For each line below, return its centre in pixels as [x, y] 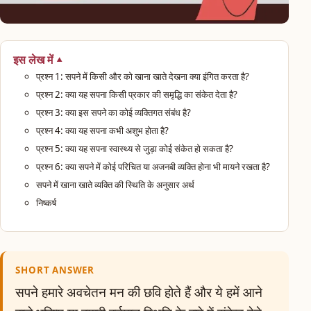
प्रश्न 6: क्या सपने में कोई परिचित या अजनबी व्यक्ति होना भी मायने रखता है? [153, 167]
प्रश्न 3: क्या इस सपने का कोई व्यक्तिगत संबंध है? [113, 113]
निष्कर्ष [46, 203]
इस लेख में [33, 60]
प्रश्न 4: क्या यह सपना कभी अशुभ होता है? [102, 131]
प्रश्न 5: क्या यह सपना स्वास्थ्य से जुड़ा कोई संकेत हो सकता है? [134, 149]
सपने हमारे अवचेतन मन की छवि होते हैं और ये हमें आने [139, 292]
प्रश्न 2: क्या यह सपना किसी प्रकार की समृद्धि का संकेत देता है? [136, 95]
